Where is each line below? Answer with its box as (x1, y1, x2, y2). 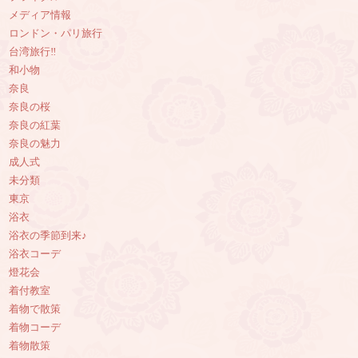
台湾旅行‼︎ (9, 46, 57, 58)
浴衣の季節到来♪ (9, 230, 88, 242)
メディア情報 (9, 10, 72, 22)
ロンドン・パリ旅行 (9, 28, 103, 40)
